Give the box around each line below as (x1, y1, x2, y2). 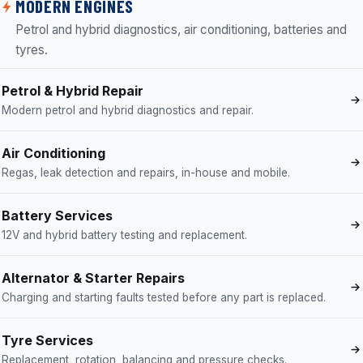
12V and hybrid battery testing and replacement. (2, 228, 247, 241)
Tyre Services (2, 332, 93, 348)
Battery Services (2, 207, 113, 224)
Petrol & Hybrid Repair (2, 83, 143, 99)
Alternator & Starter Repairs (2, 270, 185, 286)
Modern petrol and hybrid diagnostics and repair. (2, 104, 254, 117)
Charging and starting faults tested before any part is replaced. (2, 291, 326, 304)
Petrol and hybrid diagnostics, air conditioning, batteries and (15, 22, 347, 37)
